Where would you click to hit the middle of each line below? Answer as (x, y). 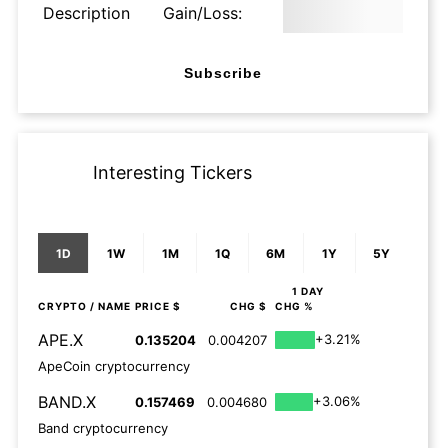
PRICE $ (158, 306)
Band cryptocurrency (103, 428)
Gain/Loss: (202, 13)
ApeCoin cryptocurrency (114, 366)
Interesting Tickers (172, 172)
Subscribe (223, 72)
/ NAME (109, 306)
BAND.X (67, 402)
